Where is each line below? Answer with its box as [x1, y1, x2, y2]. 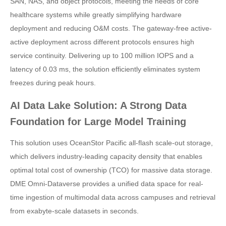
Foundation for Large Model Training [10, 116, 186, 127]
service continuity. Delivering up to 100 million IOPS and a [10, 51, 194, 60]
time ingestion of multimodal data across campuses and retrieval [10, 193, 215, 201]
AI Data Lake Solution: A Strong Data [10, 99, 187, 111]
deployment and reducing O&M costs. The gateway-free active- [10, 24, 212, 32]
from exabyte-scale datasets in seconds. [10, 206, 139, 215]
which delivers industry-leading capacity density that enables [10, 152, 202, 160]
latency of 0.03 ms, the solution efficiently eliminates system [10, 65, 200, 73]
